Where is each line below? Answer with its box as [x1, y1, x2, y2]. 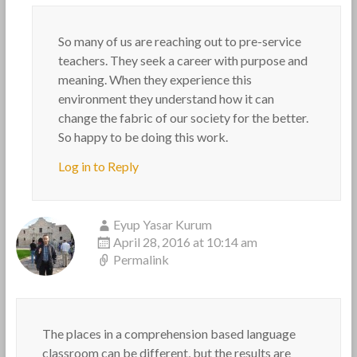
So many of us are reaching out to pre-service [57, 33, 301, 49]
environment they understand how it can [57, 91, 274, 106]
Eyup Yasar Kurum [112, 217, 212, 232]
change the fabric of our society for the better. [57, 110, 308, 125]
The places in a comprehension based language [41, 326, 296, 341]
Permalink [112, 252, 169, 267]
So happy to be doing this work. [57, 129, 228, 144]
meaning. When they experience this [57, 72, 252, 87]
